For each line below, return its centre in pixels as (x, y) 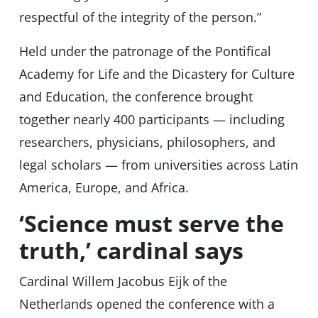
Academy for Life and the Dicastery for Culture (157, 74)
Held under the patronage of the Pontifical (145, 51)
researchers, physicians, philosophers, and (147, 142)
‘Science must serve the (151, 224)
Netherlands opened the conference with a (147, 304)
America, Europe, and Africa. (104, 188)
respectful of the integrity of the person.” (140, 17)
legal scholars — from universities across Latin (158, 165)
